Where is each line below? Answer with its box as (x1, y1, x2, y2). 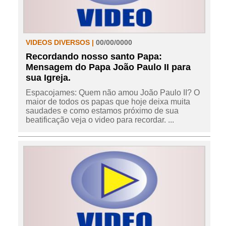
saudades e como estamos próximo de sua (25, 106, 179, 116)
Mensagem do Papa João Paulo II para (25, 62, 191, 73)
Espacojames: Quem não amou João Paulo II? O (25, 88, 200, 97)
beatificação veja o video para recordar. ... (25, 116, 174, 125)
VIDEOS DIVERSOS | (25, 38, 96, 47)
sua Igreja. (25, 73, 71, 83)
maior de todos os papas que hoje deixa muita (25, 97, 190, 106)
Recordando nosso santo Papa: (25, 51, 162, 62)
